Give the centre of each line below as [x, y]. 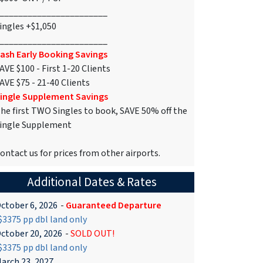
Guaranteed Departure [114, 205]
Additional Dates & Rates [92, 182]
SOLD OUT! [92, 233]
